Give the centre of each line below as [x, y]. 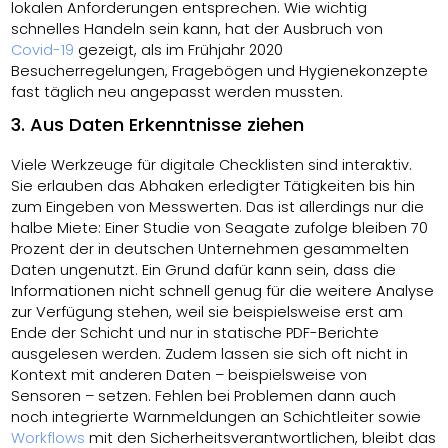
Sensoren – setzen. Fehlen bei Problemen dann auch [204, 395]
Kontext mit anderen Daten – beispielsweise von [189, 374]
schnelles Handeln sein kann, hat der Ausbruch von [197, 28]
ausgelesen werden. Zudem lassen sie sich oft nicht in [210, 353]
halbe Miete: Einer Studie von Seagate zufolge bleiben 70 [220, 227]
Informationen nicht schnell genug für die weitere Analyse [223, 290]
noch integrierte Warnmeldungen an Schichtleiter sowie [216, 416]
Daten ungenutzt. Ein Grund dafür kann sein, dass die [204, 269]
